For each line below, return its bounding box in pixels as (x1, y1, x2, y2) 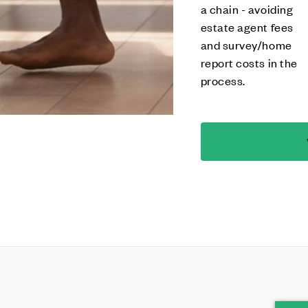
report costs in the (200, 55, 298, 70)
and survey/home (200, 37, 292, 52)
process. (200, 73, 245, 88)
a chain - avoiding (200, 1, 294, 16)
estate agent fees (200, 19, 294, 34)
